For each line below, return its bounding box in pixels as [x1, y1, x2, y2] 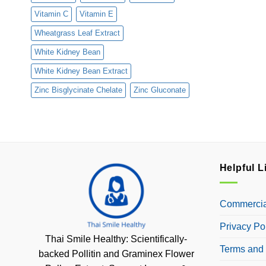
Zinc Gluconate [134, 85, 186, 94]
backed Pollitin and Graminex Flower [38, 249, 194, 259]
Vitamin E [80, 9, 113, 18]
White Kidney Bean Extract [34, 66, 128, 75]
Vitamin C [34, 9, 68, 18]
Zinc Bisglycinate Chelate [34, 85, 122, 94]
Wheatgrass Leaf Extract [34, 28, 120, 37]
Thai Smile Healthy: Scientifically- [45, 234, 188, 244]
